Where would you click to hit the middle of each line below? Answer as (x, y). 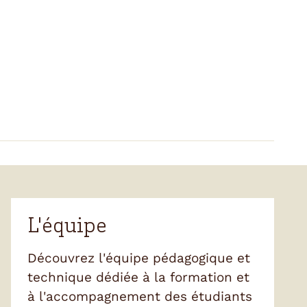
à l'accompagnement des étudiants (140, 296)
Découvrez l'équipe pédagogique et (139, 258)
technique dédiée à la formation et (138, 277)
